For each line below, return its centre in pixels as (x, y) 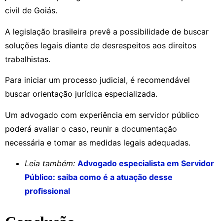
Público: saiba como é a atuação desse (99, 177)
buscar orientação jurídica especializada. (82, 94)
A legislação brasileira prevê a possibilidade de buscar (107, 31)
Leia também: (51, 164)
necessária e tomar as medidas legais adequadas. (98, 142)
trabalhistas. (28, 59)
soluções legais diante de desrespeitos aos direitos (101, 45)
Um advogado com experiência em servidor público (102, 115)
